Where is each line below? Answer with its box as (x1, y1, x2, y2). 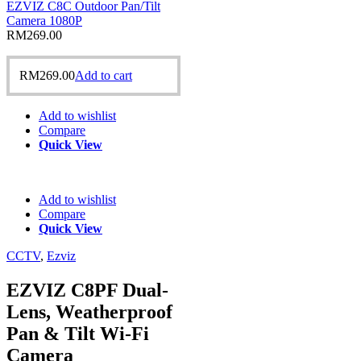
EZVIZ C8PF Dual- (6, 279, 168, 301)
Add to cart (75, 68, 132, 82)
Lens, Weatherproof (6, 301, 172, 322)
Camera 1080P (6, 13, 82, 27)
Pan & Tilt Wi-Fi (6, 322, 149, 344)
